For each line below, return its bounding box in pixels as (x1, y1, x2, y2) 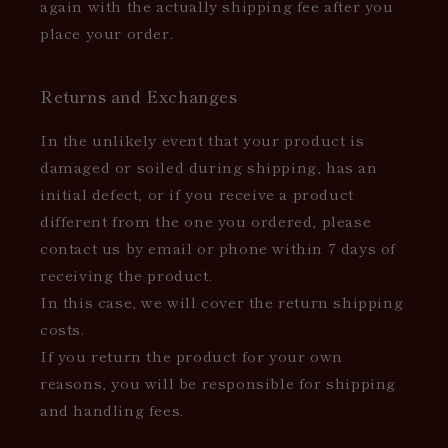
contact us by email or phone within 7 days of (40, 236, 397, 258)
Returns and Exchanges (40, 83, 238, 108)
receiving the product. (40, 263, 213, 285)
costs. (40, 317, 85, 339)
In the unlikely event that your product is (40, 128, 365, 150)
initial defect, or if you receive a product (40, 182, 354, 204)
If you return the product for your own (40, 344, 343, 366)
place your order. (40, 21, 174, 43)
